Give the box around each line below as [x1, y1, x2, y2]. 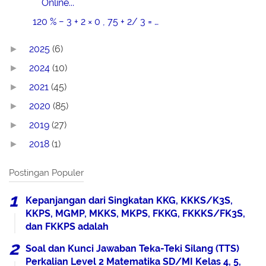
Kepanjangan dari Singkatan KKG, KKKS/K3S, [26, 194, 233, 206]
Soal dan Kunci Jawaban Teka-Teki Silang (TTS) [26, 242, 239, 254]
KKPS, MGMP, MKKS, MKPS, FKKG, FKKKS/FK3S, [26, 207, 245, 219]
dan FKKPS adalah [26, 220, 109, 232]
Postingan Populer [9, 167, 84, 178]
